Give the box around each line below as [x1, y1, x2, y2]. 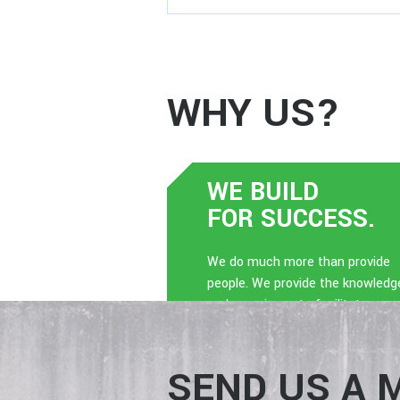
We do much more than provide [207, 253, 390, 271]
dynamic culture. [207, 317, 304, 336]
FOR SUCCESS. [207, 202, 375, 237]
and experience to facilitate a [207, 296, 379, 314]
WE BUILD [207, 175, 319, 210]
